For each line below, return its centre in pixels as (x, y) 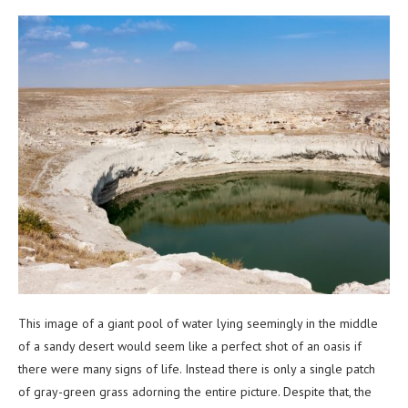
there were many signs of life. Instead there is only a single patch (197, 368)
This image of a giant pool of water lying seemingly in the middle (198, 323)
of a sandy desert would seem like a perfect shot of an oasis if (190, 346)
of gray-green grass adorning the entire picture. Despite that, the (195, 391)
